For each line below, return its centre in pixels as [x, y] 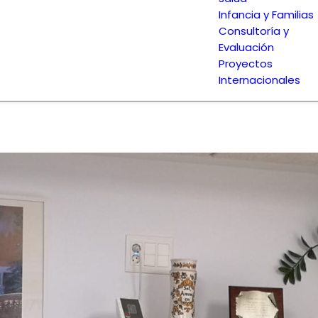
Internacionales [259, 80]
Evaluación [246, 47]
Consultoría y [254, 31]
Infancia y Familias [266, 15]
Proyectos [246, 64]
